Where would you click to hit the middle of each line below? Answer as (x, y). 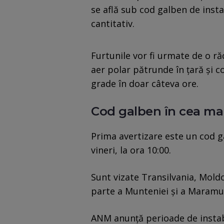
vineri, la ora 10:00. (131, 150)
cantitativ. (113, 24)
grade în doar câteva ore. (145, 84)
